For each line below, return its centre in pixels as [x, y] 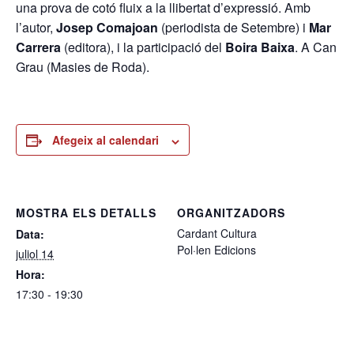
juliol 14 [35, 254]
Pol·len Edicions [217, 250]
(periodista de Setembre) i [233, 28]
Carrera [38, 47]
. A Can [316, 47]
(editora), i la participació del [143, 47]
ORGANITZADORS [231, 213]
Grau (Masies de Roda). [83, 67]
